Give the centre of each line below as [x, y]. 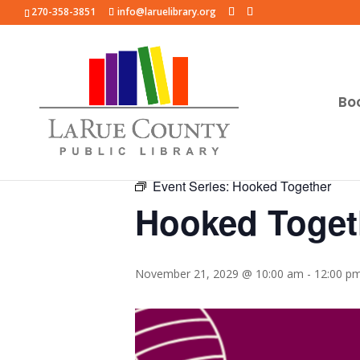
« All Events [171, 131]
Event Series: [192, 186]
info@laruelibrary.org [167, 12]
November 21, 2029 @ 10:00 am [219, 274]
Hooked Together [282, 186]
